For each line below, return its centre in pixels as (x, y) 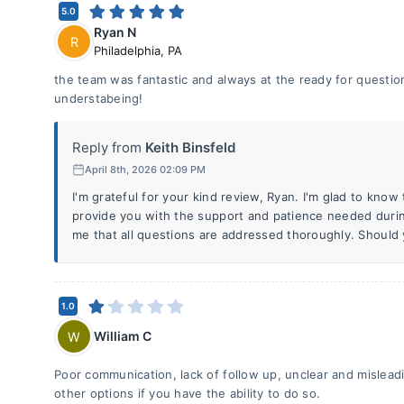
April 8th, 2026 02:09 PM (145, 169)
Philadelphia (127, 50)
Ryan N (115, 32)
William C (123, 335)
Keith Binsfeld (190, 147)
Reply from (107, 147)
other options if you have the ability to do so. (188, 393)
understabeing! (99, 98)
